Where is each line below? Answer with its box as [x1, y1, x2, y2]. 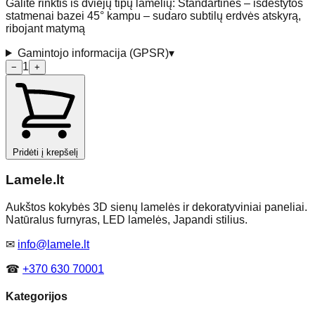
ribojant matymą [6, 22, 85, 34]
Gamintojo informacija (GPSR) [17, 46, 169, 59]
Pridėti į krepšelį [13, 146, 78, 157]
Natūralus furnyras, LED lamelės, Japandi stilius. [6, 214, 247, 226]
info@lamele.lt [18, 238, 89, 251]
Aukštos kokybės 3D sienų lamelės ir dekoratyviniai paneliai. [6, 201, 307, 214]
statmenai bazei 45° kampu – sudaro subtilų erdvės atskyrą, [6, 9, 301, 22]
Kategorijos [6, 290, 67, 303]
